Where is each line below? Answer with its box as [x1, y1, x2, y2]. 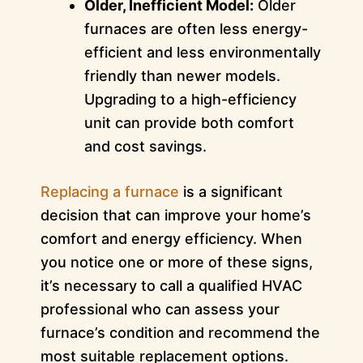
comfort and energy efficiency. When [40, 230, 302, 248]
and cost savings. [83, 138, 207, 156]
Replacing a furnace [40, 183, 179, 201]
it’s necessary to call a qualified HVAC [40, 277, 302, 295]
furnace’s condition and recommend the [40, 324, 320, 342]
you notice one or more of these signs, [40, 254, 313, 271]
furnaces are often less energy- [83, 20, 308, 38]
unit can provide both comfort [83, 114, 294, 132]
